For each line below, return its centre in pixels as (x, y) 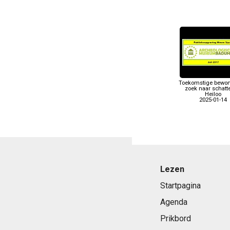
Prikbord (175, 218)
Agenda (174, 202)
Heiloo (213, 94)
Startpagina (180, 185)
